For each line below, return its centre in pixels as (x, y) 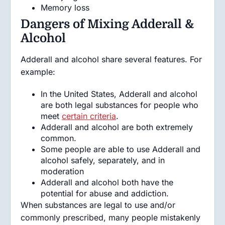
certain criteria (89, 116)
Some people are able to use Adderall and (121, 149)
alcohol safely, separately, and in (103, 160)
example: (38, 72)
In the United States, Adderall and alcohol (119, 94)
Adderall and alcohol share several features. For (111, 59)
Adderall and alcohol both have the (107, 182)
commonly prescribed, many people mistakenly (110, 217)
